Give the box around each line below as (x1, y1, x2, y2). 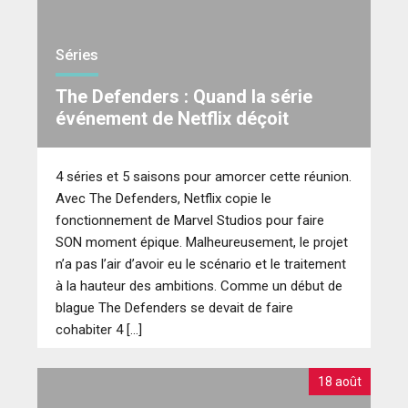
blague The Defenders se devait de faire (56, 299, 293, 316)
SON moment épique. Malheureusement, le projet (56, 233, 348, 250)
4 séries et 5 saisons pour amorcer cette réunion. (56, 168, 352, 185)
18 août (318, 373, 362, 389)
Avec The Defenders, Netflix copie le (56, 189, 271, 207)
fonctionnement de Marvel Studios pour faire (56, 211, 324, 229)
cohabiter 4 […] (56, 321, 142, 338)
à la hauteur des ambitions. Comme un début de (56, 277, 342, 294)
